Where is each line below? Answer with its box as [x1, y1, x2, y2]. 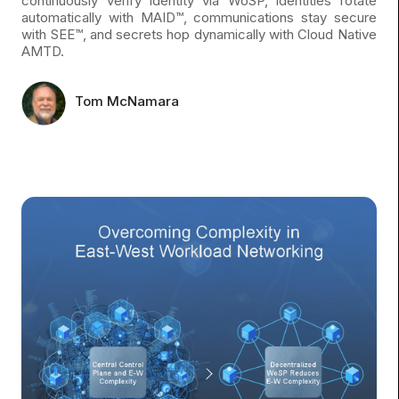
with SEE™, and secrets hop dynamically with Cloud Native [21, 26, 377, 44]
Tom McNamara [75, 93, 180, 110]
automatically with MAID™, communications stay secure [21, 9, 377, 27]
